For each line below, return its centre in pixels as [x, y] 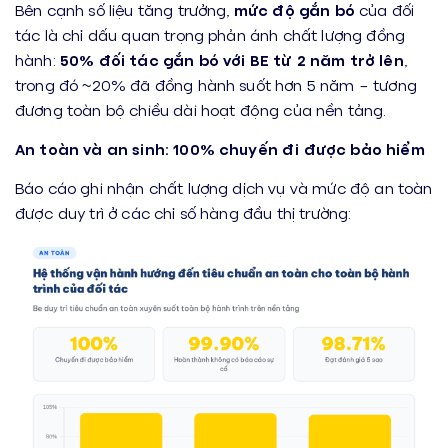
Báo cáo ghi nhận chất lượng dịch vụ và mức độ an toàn [224, 188]
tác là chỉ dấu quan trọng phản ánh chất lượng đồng [210, 35]
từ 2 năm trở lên [338, 60]
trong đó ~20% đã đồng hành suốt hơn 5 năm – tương [216, 85]
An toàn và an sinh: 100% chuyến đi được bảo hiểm [220, 149]
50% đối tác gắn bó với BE [164, 60]
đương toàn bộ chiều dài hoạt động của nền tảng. [201, 110]
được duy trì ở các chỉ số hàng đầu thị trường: [183, 213]
